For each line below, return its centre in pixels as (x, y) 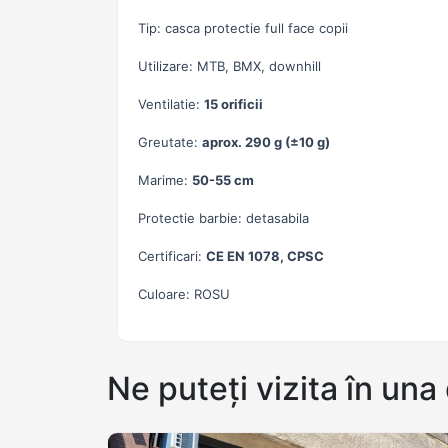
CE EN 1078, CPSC (265, 256)
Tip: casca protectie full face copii (243, 28)
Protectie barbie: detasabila (223, 218)
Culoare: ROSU (184, 294)
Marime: (165, 180)
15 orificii (233, 104)
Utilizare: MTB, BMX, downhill (229, 66)
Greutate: (170, 142)
